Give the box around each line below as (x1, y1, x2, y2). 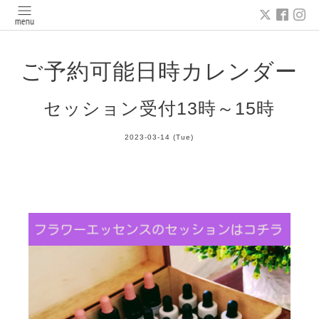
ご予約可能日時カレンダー (21, 57, 298, 85)
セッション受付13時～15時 (43, 98, 276, 119)
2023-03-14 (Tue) (125, 133, 194, 142)
